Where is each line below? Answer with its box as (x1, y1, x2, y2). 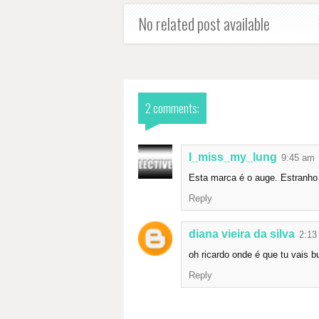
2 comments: (145, 99, 199, 117)
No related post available (138, 11, 270, 35)
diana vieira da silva (189, 227, 295, 240)
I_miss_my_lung (189, 150, 277, 163)
